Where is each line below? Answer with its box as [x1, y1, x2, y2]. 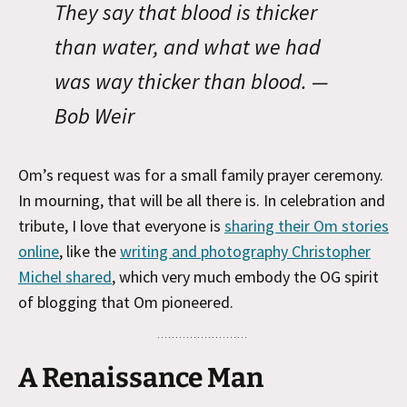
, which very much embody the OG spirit [112, 266, 379, 287]
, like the [59, 241, 120, 262]
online [18, 241, 59, 262]
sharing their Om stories [224, 215, 389, 236]
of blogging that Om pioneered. [18, 292, 233, 313]
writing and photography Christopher [120, 241, 371, 262]
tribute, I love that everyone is [18, 215, 224, 236]
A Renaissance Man [18, 362, 263, 394]
